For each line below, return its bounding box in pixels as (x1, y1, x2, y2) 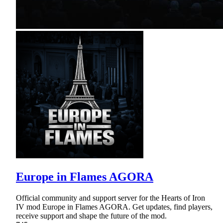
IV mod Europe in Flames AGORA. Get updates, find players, (16, 202, 213, 211)
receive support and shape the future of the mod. (16, 211, 167, 220)
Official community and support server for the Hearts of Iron (16, 193, 205, 202)
